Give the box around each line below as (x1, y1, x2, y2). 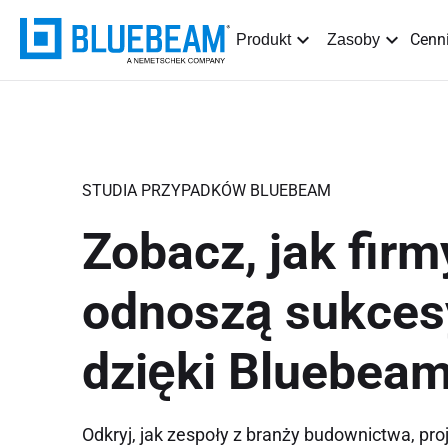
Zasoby (327, 31, 380, 48)
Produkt (236, 31, 291, 48)
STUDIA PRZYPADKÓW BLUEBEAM (82, 181, 331, 200)
